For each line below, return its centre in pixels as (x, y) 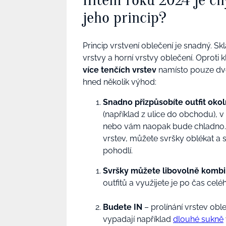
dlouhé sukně (198, 219)
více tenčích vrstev (120, 70)
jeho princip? (125, 18)
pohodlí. (119, 150)
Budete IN (124, 207)
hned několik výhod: (121, 82)
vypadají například (138, 219)
